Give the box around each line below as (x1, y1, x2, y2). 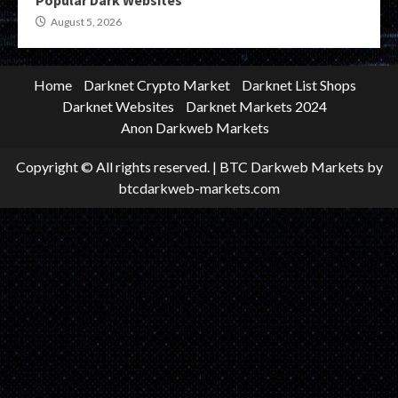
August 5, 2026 (49, 14, 122, 28)
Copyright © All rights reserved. (15, 157, 212, 175)
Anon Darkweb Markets (120, 118, 269, 136)
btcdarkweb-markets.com (118, 179, 280, 196)
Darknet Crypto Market (83, 76, 230, 93)
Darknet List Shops (241, 76, 356, 93)
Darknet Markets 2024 (186, 97, 327, 115)
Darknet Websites (62, 97, 174, 115)
